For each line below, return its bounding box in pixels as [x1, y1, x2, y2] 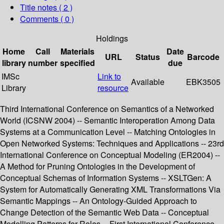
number [28, 57, 57, 69]
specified [60, 57, 95, 69]
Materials [60, 45, 94, 57]
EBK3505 [186, 76, 220, 88]
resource [97, 82, 128, 94]
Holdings [96, 32, 128, 44]
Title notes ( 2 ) [20, 1, 72, 13]
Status [135, 51, 160, 63]
